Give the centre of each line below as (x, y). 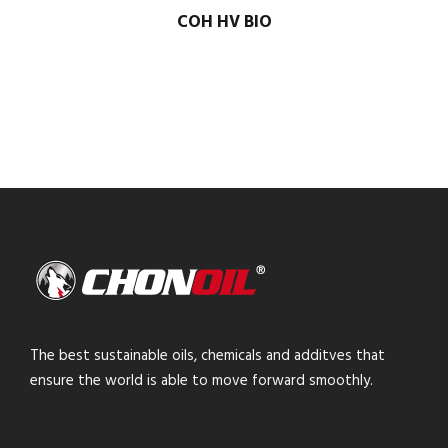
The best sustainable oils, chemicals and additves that (207, 356)
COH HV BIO (224, 22)
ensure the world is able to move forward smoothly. (201, 381)
